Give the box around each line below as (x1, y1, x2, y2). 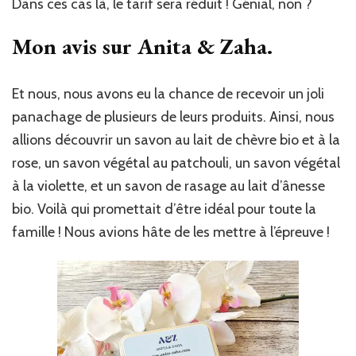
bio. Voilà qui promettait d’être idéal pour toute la (12, 199, 316, 218)
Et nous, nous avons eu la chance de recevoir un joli (12, 84, 324, 103)
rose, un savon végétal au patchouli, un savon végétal (12, 153, 340, 172)
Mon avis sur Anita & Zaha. (12, 31, 273, 60)
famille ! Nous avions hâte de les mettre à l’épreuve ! (12, 222, 330, 241)
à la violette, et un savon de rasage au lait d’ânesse (12, 176, 325, 195)
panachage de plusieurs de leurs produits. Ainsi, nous (12, 107, 335, 126)
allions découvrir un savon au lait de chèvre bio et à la (12, 130, 340, 149)
